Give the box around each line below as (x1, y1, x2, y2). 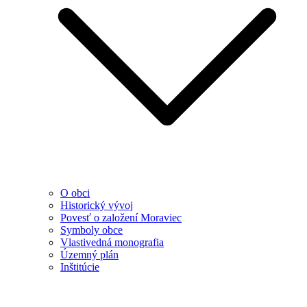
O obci (60, 187, 90, 199)
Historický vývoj (60, 199, 133, 211)
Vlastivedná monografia (60, 236, 164, 248)
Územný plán (60, 249, 119, 260)
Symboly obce (60, 224, 123, 236)
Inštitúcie (60, 261, 99, 273)
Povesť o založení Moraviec (60, 212, 182, 223)
